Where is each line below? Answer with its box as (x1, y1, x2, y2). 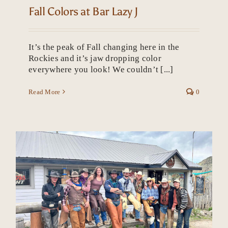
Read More (28, 88, 61, 96)
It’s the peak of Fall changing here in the (28, 42, 180, 52)
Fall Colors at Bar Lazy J (28, 4, 138, 18)
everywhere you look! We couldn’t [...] (28, 64, 174, 74)
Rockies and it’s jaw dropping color (28, 53, 161, 63)
